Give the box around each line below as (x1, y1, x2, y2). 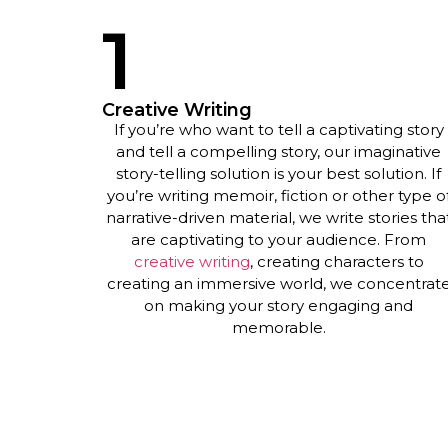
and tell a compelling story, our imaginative (116, 142, 442, 162)
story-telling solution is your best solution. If (116, 164, 442, 184)
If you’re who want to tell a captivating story (113, 120, 444, 140)
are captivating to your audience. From (131, 230, 427, 250)
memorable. (231, 318, 326, 338)
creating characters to (256, 252, 424, 272)
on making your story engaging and (144, 296, 414, 316)
